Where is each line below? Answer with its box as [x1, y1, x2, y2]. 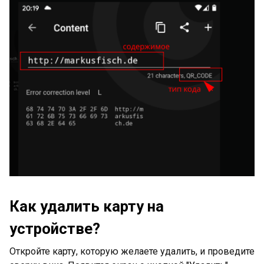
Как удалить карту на [9, 197, 164, 216]
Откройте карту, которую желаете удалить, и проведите [9, 246, 255, 258]
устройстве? [9, 220, 100, 238]
